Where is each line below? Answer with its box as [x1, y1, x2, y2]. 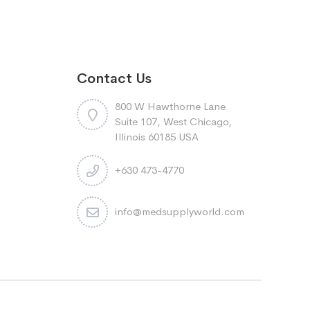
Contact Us [77, 70, 152, 87]
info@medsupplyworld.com [115, 205, 244, 218]
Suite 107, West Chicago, [115, 115, 232, 128]
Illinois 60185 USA [115, 130, 199, 143]
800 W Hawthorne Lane [115, 100, 226, 113]
